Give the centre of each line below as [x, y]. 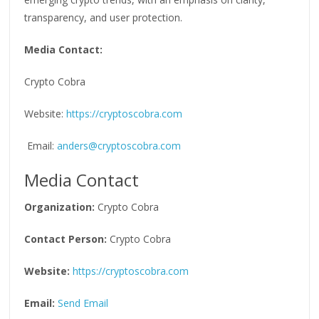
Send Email [83, 303]
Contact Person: [66, 239]
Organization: [60, 206]
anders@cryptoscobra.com [119, 145]
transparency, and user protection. [104, 17]
